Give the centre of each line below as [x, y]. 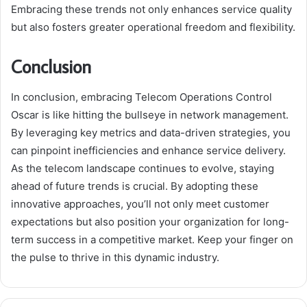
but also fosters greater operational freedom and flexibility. [153, 27]
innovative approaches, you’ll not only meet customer [140, 204]
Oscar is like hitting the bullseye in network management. [150, 114]
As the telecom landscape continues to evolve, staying [143, 168]
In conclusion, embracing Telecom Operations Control [142, 97]
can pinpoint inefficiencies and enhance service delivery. [148, 150]
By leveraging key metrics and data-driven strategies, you [151, 132]
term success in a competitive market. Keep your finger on [152, 239]
